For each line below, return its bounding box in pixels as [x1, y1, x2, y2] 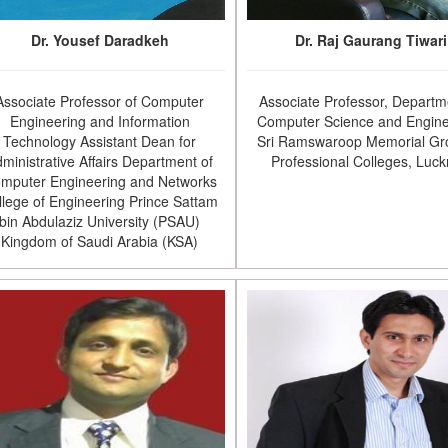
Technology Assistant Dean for [3, 131, 197, 151]
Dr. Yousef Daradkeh [30, 30, 169, 50]
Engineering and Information [9, 111, 190, 131]
